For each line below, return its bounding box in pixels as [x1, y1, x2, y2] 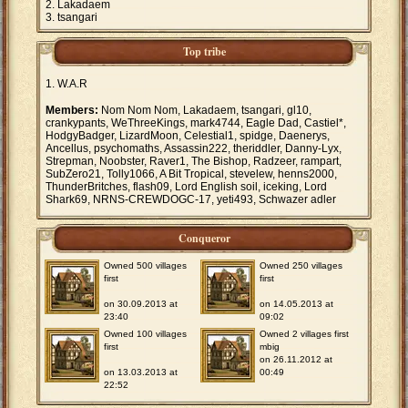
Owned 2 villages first [260, 329, 350, 340]
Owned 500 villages [103, 260, 187, 271]
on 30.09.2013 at [103, 299, 178, 310]
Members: [46, 104, 98, 117]
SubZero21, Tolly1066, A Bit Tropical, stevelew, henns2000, [46, 168, 337, 181]
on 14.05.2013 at [260, 299, 334, 310]
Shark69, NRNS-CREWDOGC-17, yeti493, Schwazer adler [46, 193, 336, 207]
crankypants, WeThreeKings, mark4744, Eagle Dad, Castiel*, [46, 117, 346, 130]
